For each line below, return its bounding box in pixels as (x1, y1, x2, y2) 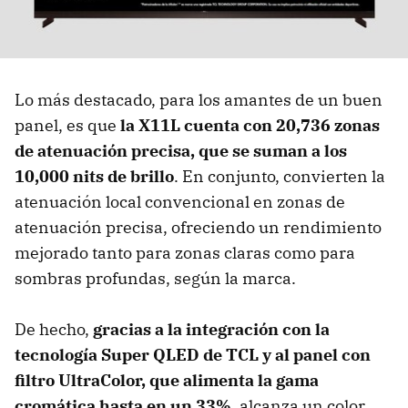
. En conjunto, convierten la (174, 165, 385, 187)
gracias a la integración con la (93, 318, 330, 340)
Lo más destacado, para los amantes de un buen (15, 88, 382, 110)
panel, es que (15, 114, 120, 136)
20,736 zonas (276, 114, 380, 136)
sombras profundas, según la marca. (15, 267, 300, 289)
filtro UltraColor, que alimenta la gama (15, 369, 319, 391)
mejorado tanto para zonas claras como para (15, 241, 355, 263)
